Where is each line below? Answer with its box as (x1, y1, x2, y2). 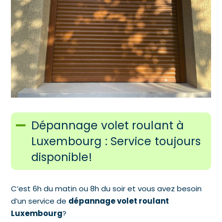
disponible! (31, 149, 92, 165)
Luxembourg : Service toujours (31, 133, 201, 149)
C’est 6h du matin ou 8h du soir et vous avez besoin (11, 183, 202, 194)
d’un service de (11, 195, 69, 206)
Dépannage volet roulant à (31, 117, 184, 133)
